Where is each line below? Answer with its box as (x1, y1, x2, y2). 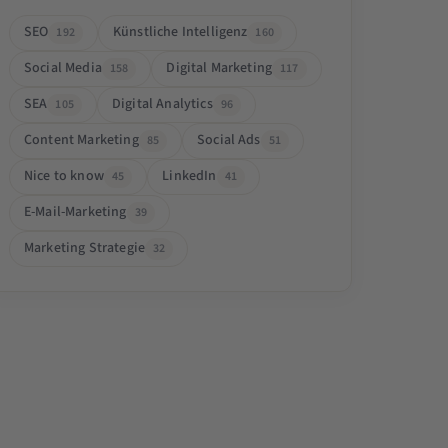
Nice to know (23, 166, 104, 187)
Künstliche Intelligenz (112, 22, 248, 43)
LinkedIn (162, 166, 217, 187)
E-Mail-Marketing (23, 202, 127, 223)
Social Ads (197, 130, 261, 151)
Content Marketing (23, 130, 139, 151)
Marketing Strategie (23, 238, 146, 259)
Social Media (23, 58, 102, 79)
